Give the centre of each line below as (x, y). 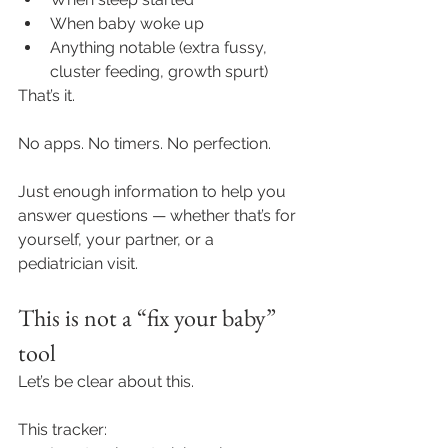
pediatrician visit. (78, 264)
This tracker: (62, 430)
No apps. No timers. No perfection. (144, 144)
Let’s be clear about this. (106, 382)
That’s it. (46, 96)
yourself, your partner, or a (118, 240)
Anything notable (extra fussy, (160, 48)
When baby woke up (127, 24)
